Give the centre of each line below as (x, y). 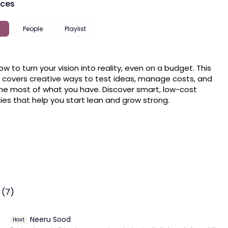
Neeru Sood (50, 219)
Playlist (75, 28)
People (33, 28)
